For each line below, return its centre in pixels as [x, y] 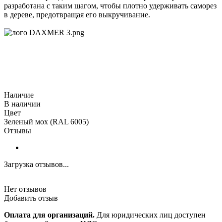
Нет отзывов [25, 189]
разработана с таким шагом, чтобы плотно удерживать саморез [110, 6]
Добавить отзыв [31, 198]
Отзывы [18, 131]
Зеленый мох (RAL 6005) [46, 122]
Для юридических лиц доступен [150, 215]
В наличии [22, 104]
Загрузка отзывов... [36, 165]
